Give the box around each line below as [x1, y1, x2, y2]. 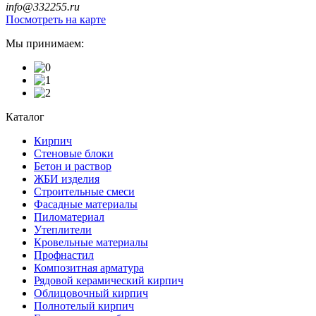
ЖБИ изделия [34, 172, 99, 185]
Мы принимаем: [6, 37, 84, 49]
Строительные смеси [34, 185, 135, 197]
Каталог [6, 110, 44, 123]
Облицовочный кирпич [34, 286, 148, 299]
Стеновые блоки [34, 147, 114, 159]
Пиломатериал [34, 210, 104, 223]
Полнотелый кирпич [34, 299, 134, 312]
